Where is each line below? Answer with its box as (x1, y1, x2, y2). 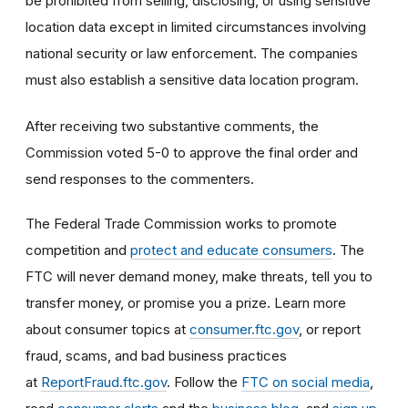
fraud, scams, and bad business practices (25, 346, 287, 364)
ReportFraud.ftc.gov (41, 372, 167, 391)
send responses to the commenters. (25, 169, 254, 188)
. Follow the (167, 372, 241, 391)
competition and (25, 240, 130, 259)
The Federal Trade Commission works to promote (25, 214, 337, 232)
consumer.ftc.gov (189, 320, 299, 338)
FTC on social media (241, 372, 370, 391)
